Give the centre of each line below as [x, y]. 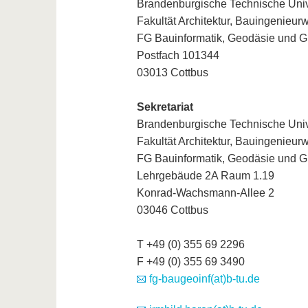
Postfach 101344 [178, 56]
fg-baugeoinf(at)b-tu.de [204, 279]
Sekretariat [165, 107]
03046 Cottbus [172, 210]
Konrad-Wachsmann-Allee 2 [205, 193]
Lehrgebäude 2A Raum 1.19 [205, 176]
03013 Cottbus [172, 73]
